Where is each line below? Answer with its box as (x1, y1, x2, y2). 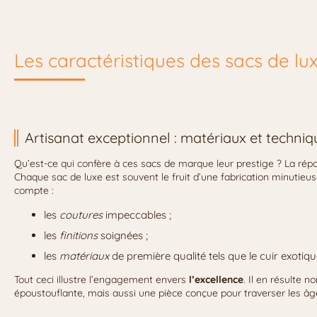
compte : (14, 183, 54, 197)
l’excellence (189, 272, 243, 286)
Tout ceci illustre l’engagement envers (14, 272, 189, 286)
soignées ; (98, 228, 148, 242)
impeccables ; (103, 207, 171, 221)
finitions (59, 228, 98, 242)
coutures (59, 207, 103, 221)
